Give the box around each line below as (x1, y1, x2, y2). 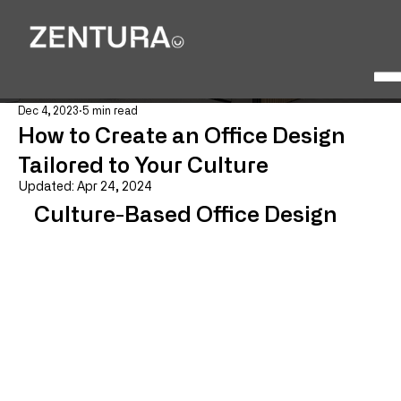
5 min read (82, 106, 138, 116)
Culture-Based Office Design (34, 200, 337, 226)
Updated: (18, 181, 77, 193)
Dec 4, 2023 (18, 106, 79, 116)
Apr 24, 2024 (77, 181, 152, 193)
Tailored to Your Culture (18, 150, 269, 176)
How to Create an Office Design (18, 121, 346, 147)
